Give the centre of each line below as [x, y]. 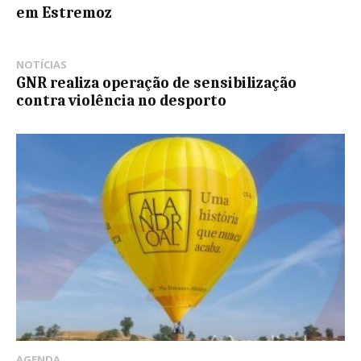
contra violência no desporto [121, 101]
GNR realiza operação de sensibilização [156, 83]
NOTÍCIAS [41, 65]
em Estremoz [64, 13]
